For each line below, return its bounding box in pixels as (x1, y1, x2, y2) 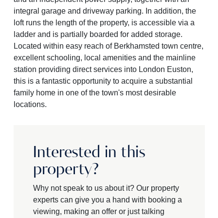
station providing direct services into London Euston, (13, 65, 193, 73)
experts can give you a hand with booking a (33, 196, 182, 204)
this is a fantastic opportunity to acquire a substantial (13, 77, 193, 85)
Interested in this (33, 145, 145, 161)
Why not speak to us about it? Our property (33, 184, 179, 192)
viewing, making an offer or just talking (33, 207, 164, 216)
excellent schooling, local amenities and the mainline (13, 54, 196, 62)
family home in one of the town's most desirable (13, 89, 176, 97)
